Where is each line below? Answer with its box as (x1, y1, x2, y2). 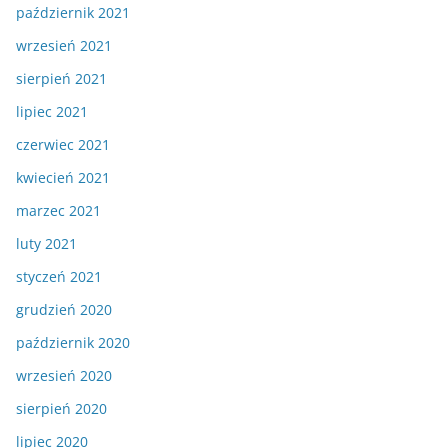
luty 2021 (16, 234, 77, 253)
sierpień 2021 (16, 69, 107, 88)
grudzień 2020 (16, 300, 112, 319)
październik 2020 (16, 333, 130, 352)
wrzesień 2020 (16, 366, 112, 385)
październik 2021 (16, 3, 130, 22)
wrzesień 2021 (16, 36, 112, 55)
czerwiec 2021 (16, 135, 110, 154)
